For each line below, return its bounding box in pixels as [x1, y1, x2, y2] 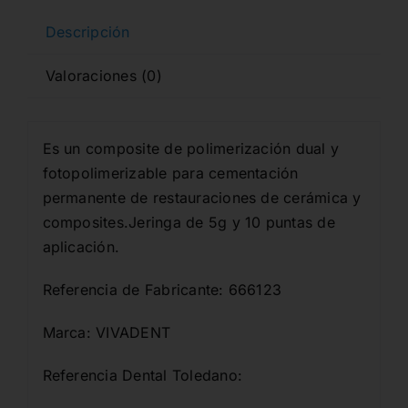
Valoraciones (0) [45, 66, 162, 86]
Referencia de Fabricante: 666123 [42, 280, 282, 299]
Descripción [45, 23, 130, 42]
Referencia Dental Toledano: [42, 365, 242, 384]
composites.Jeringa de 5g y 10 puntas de [42, 212, 335, 231]
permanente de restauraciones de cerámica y [42, 188, 362, 207]
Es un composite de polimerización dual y [42, 138, 340, 158]
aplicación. [42, 237, 120, 256]
